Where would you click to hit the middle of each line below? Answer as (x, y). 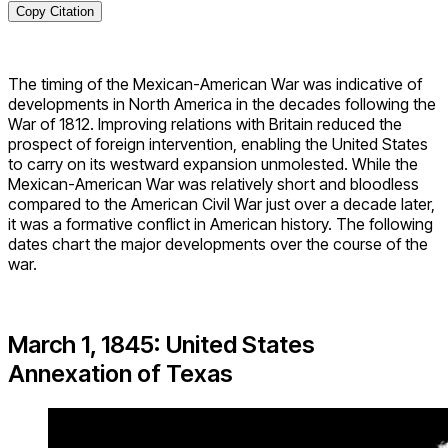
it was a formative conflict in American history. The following (220, 224)
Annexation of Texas (120, 374)
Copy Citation (55, 12)
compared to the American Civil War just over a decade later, (221, 204)
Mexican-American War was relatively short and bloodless (213, 184)
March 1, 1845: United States (161, 345)
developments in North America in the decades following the (222, 104)
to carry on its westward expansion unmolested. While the (213, 164)
